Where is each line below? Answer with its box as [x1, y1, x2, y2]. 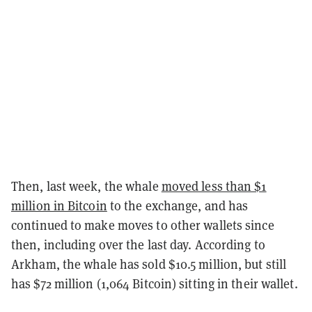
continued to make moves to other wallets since [11, 217, 274, 233]
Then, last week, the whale [11, 178, 162, 194]
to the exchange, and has [107, 197, 249, 214]
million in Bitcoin [11, 197, 107, 214]
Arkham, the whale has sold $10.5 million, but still [11, 256, 287, 272]
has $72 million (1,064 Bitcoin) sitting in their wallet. [11, 275, 301, 292]
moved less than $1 [161, 178, 267, 194]
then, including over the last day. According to [11, 236, 265, 253]
